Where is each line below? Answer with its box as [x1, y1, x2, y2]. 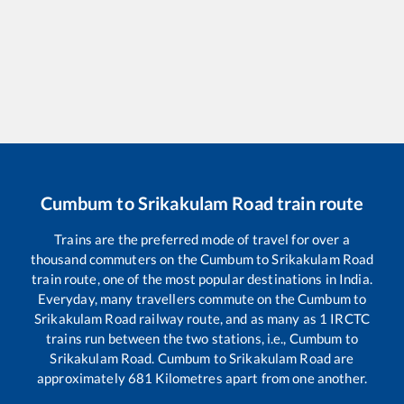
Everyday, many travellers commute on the [37, 289, 298, 307]
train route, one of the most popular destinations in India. [32, 270, 372, 287]
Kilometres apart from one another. [152, 369, 367, 386]
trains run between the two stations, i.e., [46, 329, 289, 346]
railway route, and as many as [135, 309, 320, 326]
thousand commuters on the [30, 250, 201, 267]
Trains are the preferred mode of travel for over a [54, 230, 350, 247]
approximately [37, 369, 128, 386]
